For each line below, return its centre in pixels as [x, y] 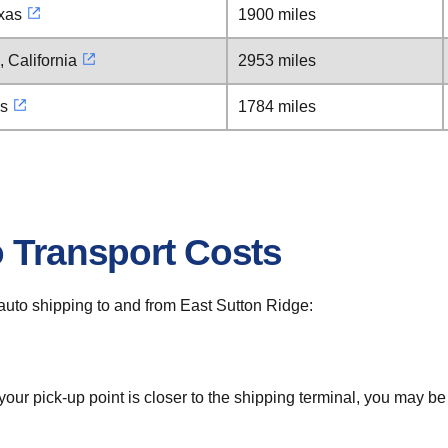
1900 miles [277, 14]
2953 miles [277, 60]
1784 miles [277, 106]
